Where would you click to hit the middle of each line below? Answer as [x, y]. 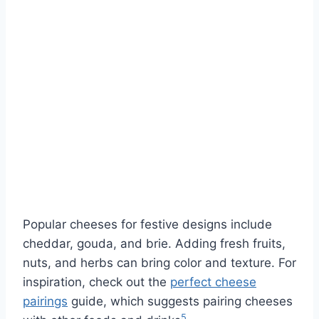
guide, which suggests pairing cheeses [180, 301]
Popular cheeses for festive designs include [147, 224]
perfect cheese [213, 282]
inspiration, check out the [96, 282]
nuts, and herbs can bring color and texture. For [159, 262]
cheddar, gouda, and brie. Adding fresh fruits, [154, 243]
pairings [45, 301]
